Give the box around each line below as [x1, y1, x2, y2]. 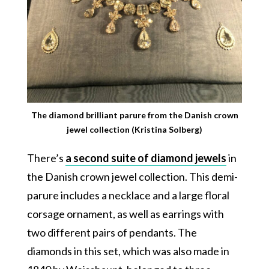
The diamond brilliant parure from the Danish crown [31, 109, 238, 120]
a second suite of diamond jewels [65, 151, 226, 165]
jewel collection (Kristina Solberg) [67, 124, 202, 134]
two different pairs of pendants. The [26, 225, 197, 239]
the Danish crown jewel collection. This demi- [26, 169, 238, 183]
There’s [26, 151, 65, 165]
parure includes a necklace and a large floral [26, 188, 229, 202]
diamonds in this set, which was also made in [26, 244, 229, 258]
